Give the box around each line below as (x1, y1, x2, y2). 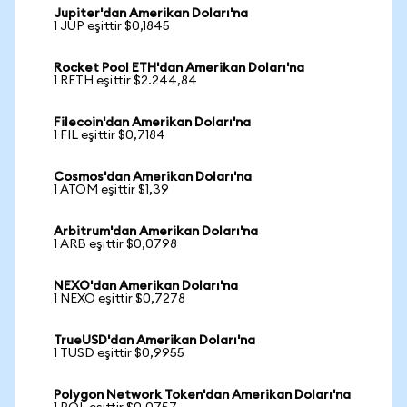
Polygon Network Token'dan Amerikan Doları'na (54, 389, 351, 402)
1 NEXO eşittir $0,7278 (54, 293, 185, 305)
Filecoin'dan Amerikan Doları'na (54, 116, 251, 129)
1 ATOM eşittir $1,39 (54, 184, 169, 196)
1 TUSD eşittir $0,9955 (54, 347, 184, 360)
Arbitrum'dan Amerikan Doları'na (54, 225, 258, 238)
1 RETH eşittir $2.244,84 (54, 74, 197, 87)
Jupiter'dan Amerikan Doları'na (54, 7, 248, 20)
